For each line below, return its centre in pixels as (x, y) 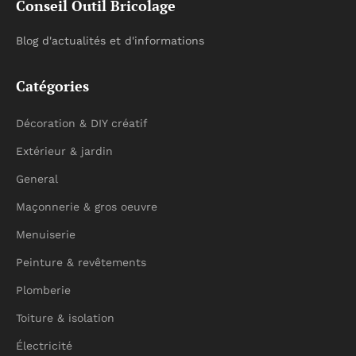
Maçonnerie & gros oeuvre (87, 207)
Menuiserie (46, 234)
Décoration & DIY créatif (82, 123)
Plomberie (43, 290)
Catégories (52, 86)
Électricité (44, 346)
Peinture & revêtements (81, 262)
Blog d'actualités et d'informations (110, 41)
